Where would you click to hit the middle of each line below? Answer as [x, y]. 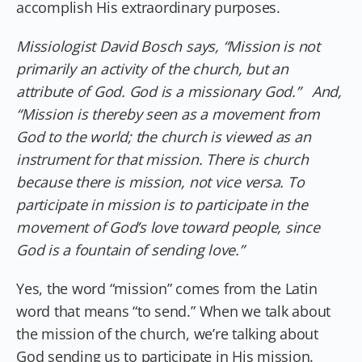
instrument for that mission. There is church [162, 159]
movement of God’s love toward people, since [168, 227]
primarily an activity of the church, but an [152, 68]
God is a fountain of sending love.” [130, 249]
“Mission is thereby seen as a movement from [168, 114]
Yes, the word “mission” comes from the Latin [167, 288]
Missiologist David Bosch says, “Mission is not [168, 46]
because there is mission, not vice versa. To [160, 181]
